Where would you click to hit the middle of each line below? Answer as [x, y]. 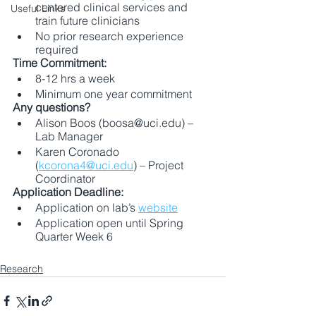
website [158, 207]
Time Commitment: [60, 63]
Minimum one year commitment [115, 94]
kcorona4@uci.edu [86, 165]
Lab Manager [71, 136]
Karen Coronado [79, 152]
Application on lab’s [87, 207]
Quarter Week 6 [75, 236]
